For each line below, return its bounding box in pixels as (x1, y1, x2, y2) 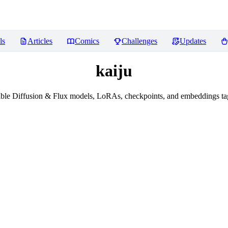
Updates (180, 37, 206, 45)
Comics (75, 37, 99, 45)
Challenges (122, 37, 157, 45)
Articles (27, 37, 52, 45)
